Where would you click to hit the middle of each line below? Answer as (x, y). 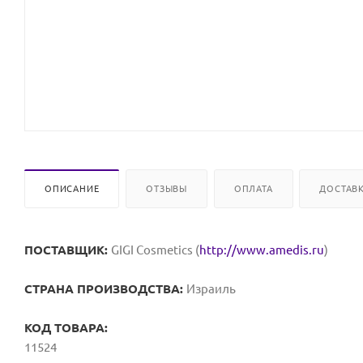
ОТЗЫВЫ (167, 188)
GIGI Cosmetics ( (155, 250)
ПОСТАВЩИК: (68, 250)
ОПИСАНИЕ (72, 188)
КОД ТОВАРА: (66, 327)
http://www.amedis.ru (262, 250)
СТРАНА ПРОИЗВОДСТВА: (105, 288)
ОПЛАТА (253, 188)
